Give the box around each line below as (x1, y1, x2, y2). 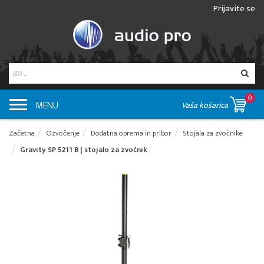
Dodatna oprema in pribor (91, 127, 171, 140)
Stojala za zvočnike (183, 127, 243, 140)
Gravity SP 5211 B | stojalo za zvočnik (20, 143, 147, 157)
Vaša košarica (181, 98, 230, 113)
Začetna (9, 127, 35, 140)
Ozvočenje (46, 127, 80, 140)
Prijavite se (213, 1, 255, 16)
